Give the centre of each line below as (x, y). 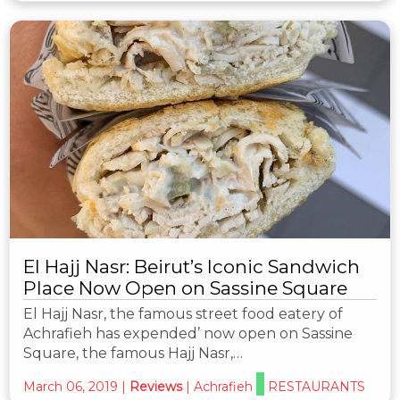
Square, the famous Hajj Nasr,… (133, 353)
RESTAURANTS (317, 386)
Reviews (156, 386)
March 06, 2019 (71, 386)
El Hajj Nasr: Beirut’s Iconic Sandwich (192, 266)
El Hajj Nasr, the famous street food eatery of (183, 313)
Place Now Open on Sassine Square (185, 287)
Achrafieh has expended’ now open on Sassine (188, 333)
